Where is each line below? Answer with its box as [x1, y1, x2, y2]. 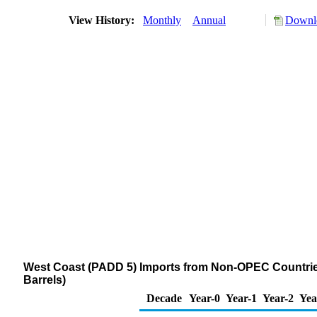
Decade [146, 292, 182, 304]
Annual [192, 14, 226, 26]
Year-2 [263, 292, 294, 304]
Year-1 [226, 292, 257, 304]
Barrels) [23, 274, 66, 286]
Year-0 [189, 292, 220, 304]
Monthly [143, 14, 181, 26]
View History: [66, 14, 140, 26]
